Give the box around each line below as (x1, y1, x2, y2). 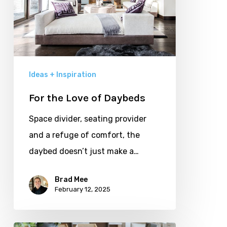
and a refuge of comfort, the (28, 130, 140, 140)
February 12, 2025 (54, 185, 110, 194)
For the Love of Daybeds (28, 92, 145, 104)
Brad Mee (54, 175, 88, 184)
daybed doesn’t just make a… (28, 146, 139, 157)
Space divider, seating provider (28, 114, 146, 124)
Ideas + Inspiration (28, 70, 96, 80)
